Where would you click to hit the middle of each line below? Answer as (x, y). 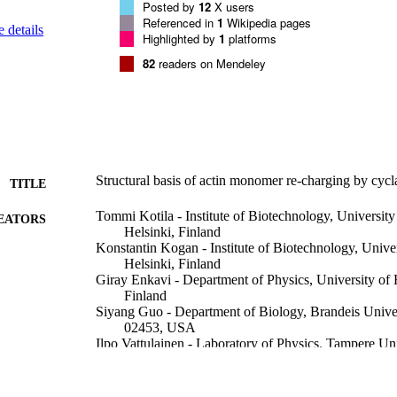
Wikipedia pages (267, 22)
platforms (251, 38)
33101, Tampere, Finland (195, 359)
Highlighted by (181, 38)
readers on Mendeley (210, 63)
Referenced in (180, 22)
